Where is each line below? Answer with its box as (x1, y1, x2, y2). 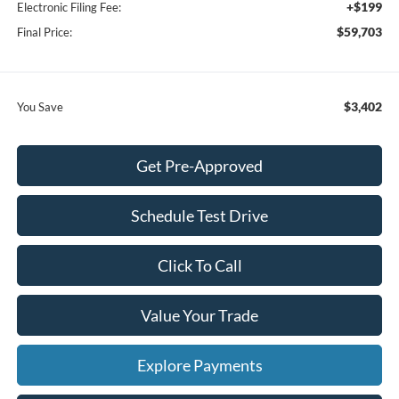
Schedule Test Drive (131, 205, 268, 225)
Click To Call (157, 255, 242, 275)
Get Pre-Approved (136, 155, 263, 175)
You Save (16, 99, 63, 114)
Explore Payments (136, 354, 263, 375)
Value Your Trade (141, 305, 258, 325)
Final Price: (16, 24, 72, 39)
